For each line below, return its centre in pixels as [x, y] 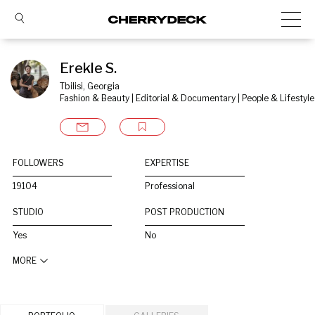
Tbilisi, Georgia [90, 86]
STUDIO [28, 212]
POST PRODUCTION [185, 212]
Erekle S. [88, 68]
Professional [170, 186]
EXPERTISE [167, 163]
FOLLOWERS [38, 163]
